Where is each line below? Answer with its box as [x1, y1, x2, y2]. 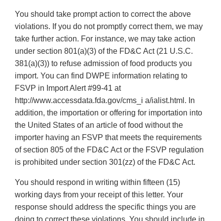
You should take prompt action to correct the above [15, 10, 191, 19]
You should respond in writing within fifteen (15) [15, 178, 180, 187]
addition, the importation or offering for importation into [15, 109, 202, 117]
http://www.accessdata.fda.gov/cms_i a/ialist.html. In [15, 96, 195, 105]
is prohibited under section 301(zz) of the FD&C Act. [15, 158, 195, 167]
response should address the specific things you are [15, 203, 196, 212]
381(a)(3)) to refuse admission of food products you [15, 59, 192, 68]
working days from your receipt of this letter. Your [15, 190, 183, 199]
